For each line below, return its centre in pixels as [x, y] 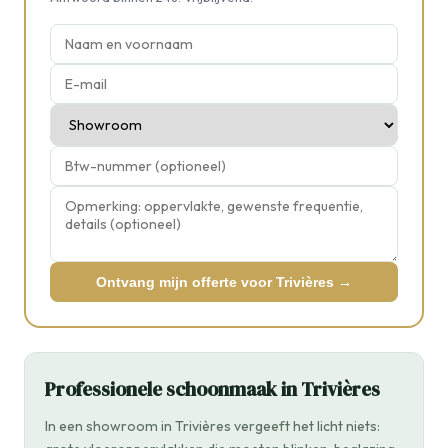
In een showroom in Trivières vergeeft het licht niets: [212, 426]
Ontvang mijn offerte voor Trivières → [224, 282]
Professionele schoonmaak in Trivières [212, 389]
